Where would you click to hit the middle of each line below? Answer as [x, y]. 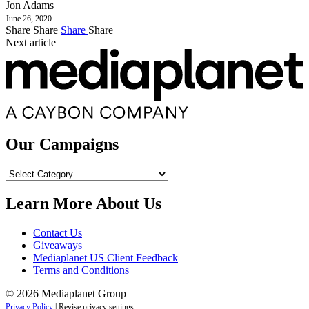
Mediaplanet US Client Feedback [106, 257]
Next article [31, 42]
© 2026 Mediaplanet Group [66, 293]
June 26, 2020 [29, 18]
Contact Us [58, 232]
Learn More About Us [83, 203]
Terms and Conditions [81, 270]
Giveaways [58, 245]
